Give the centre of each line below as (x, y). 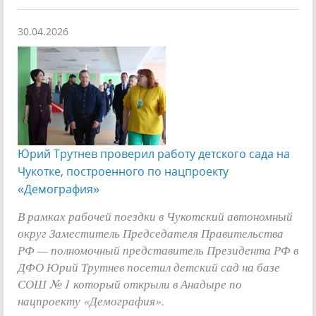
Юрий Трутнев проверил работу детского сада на (154, 153)
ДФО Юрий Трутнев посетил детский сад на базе (149, 266)
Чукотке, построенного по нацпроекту (123, 171)
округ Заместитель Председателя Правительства (151, 232)
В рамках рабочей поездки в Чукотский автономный (155, 215)
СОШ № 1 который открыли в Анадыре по (130, 283)
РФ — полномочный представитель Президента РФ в (158, 249)
